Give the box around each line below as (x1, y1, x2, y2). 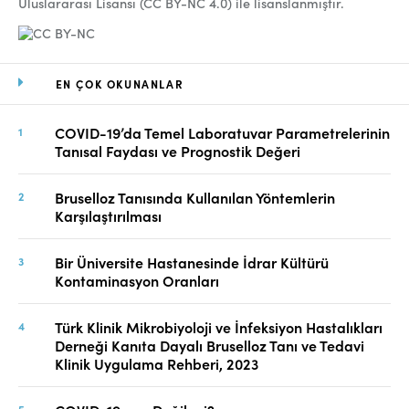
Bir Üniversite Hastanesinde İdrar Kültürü (55, 252, 329, 273)
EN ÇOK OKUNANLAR (55, 76, 184, 92)
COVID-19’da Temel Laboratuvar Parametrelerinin (55, 122, 390, 143)
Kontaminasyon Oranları (55, 270, 219, 291)
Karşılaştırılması (55, 205, 162, 226)
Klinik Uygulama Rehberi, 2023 (55, 353, 258, 374)
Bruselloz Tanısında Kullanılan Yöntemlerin (55, 187, 335, 208)
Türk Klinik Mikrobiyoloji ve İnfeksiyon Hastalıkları (55, 317, 383, 338)
